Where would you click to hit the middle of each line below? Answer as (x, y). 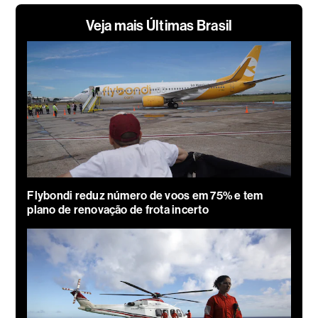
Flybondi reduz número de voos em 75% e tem (145, 196)
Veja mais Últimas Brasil (159, 26)
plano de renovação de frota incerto (118, 210)
